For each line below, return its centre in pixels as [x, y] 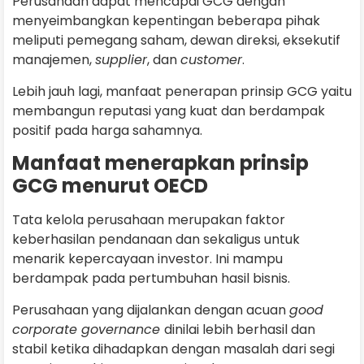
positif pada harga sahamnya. [109, 130]
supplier [121, 60]
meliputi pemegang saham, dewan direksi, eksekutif [176, 41]
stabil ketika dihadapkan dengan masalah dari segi [173, 349]
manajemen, [54, 60]
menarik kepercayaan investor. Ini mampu [147, 259]
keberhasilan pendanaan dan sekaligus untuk [156, 240]
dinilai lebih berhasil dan [240, 329]
